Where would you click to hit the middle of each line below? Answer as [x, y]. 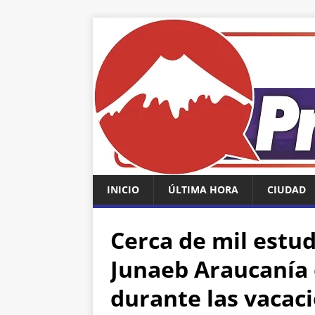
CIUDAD [287, 189]
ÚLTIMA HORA [203, 189]
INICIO [123, 189]
